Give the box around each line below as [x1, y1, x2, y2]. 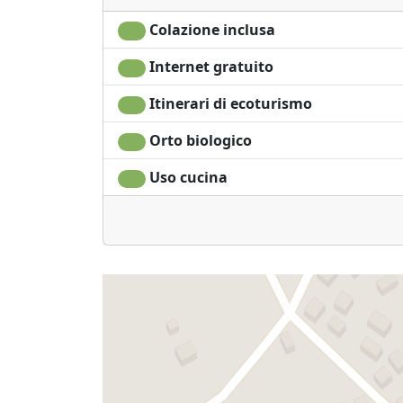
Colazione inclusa [145, 19, 275, 40]
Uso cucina [145, 167, 228, 188]
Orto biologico [145, 130, 252, 151]
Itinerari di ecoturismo [145, 93, 312, 113]
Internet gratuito [145, 56, 273, 76]
